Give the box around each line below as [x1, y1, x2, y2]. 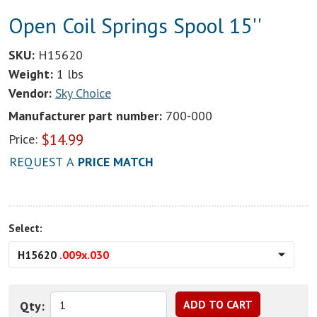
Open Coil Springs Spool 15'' [8, 11, 262, 39]
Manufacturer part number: [8, 108, 162, 124]
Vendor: [8, 85, 52, 101]
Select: [8, 221, 42, 235]
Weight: [8, 66, 53, 82]
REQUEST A [9, 154, 78, 170]
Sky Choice [55, 85, 111, 101]
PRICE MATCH [78, 154, 154, 170]
